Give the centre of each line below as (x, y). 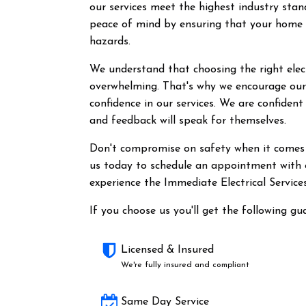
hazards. (110, 42)
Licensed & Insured (168, 250)
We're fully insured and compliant (185, 265)
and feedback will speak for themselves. (188, 121)
